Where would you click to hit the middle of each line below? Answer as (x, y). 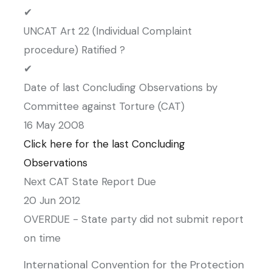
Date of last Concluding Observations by (121, 87)
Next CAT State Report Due (90, 182)
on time (42, 238)
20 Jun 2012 (52, 200)
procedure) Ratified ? (74, 50)
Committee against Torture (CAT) (104, 106)
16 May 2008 (54, 125)
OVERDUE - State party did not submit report (134, 219)
